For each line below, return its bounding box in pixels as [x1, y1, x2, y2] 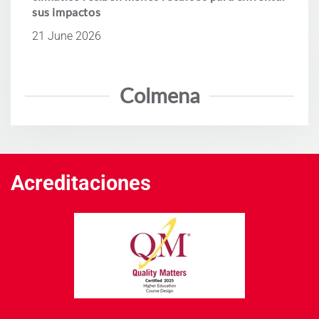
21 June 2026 [32, 29, 101, 43]
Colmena [119, 83, 200, 108]
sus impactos [32, 5, 101, 19]
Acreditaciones [11, 171, 151, 196]
